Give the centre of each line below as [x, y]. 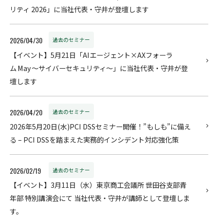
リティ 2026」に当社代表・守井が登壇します [79, 9]
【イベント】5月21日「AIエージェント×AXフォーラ [91, 55]
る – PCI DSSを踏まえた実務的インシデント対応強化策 [94, 140]
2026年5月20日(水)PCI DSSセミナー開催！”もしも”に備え [100, 127]
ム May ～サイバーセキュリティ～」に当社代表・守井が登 [99, 68]
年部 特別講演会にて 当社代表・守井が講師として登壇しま [100, 198]
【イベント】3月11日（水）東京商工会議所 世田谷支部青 [98, 185]
